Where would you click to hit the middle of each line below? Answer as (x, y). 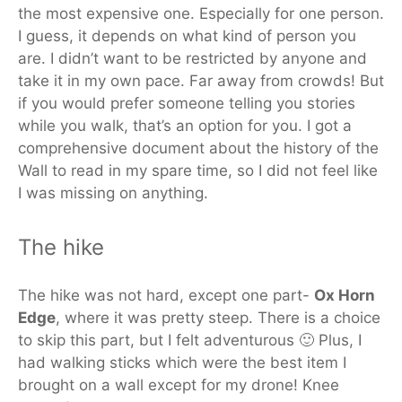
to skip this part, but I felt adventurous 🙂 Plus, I (190, 340)
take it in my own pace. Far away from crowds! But (201, 81)
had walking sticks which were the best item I (182, 362)
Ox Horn (345, 295)
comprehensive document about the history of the (198, 149)
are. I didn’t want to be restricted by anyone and (192, 59)
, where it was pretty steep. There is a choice (218, 317)
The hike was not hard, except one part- (166, 295)
